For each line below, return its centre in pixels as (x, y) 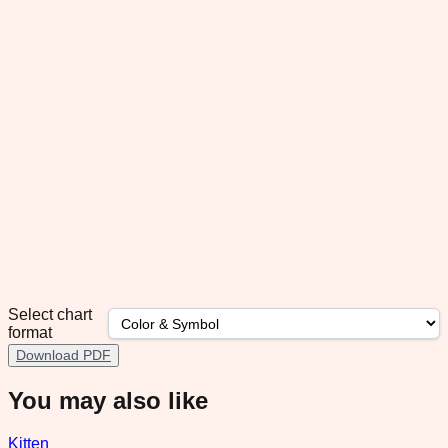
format (30, 332)
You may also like (108, 400)
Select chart (50, 314)
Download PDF (63, 354)
